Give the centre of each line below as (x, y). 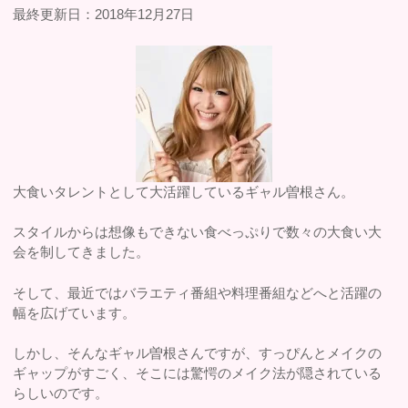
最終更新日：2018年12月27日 (104, 15)
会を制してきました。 (82, 252)
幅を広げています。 (75, 312)
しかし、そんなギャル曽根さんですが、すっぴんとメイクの (198, 353)
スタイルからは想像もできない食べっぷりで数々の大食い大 (198, 232)
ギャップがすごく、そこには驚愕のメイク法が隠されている (198, 373)
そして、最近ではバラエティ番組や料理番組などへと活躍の (198, 292)
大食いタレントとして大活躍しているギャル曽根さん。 (184, 191)
